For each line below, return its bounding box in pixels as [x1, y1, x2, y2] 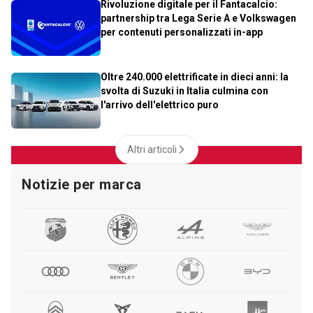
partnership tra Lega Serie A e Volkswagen [101, 12, 296, 24]
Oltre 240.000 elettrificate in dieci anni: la [101, 71, 289, 82]
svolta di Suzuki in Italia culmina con [101, 85, 268, 96]
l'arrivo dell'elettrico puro [101, 99, 219, 110]
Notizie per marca [22, 175, 142, 193]
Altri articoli [126, 143, 177, 155]
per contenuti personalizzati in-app [101, 26, 263, 38]
